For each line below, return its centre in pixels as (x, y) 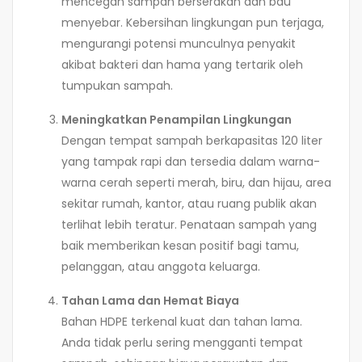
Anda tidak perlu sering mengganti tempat (182, 342)
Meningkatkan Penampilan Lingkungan (177, 119)
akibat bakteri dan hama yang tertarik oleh (182, 64)
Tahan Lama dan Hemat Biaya (150, 300)
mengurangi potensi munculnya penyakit (179, 43)
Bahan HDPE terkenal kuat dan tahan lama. (182, 321)
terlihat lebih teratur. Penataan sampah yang (189, 224)
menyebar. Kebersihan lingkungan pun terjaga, (193, 22)
